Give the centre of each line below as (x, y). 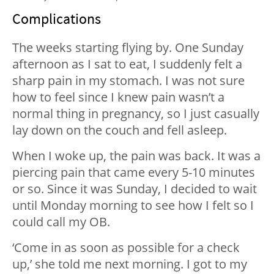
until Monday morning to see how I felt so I (133, 205)
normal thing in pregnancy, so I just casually (136, 113)
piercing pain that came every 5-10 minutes (134, 172)
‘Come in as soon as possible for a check (126, 247)
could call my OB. (61, 221)
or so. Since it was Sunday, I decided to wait (135, 188)
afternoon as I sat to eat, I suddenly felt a (127, 64)
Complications (57, 18)
